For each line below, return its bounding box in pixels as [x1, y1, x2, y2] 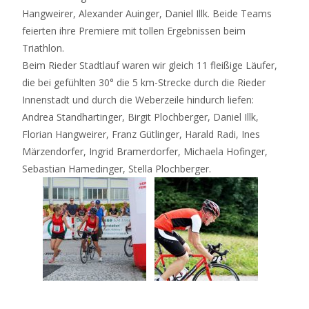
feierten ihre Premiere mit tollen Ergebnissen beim [22, 23, 246, 37]
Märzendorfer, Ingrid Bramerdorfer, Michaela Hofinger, [22, 144, 268, 158]
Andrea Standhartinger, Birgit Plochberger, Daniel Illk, [22, 110, 259, 123]
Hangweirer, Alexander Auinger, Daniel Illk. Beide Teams [22, 6, 272, 20]
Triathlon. [22, 41, 64, 54]
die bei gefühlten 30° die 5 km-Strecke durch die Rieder [22, 75, 266, 89]
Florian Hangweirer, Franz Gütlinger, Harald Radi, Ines [22, 127, 260, 141]
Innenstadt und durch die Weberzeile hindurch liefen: [22, 92, 254, 106]
